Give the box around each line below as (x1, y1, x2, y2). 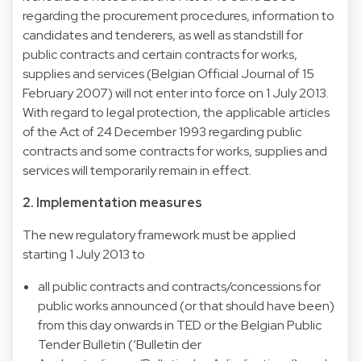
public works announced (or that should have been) (38, 297, 335, 314)
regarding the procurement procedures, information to (23, 6, 334, 24)
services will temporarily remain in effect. (23, 161, 251, 179)
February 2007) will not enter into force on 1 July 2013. (23, 84, 329, 102)
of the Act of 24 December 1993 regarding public (23, 122, 301, 140)
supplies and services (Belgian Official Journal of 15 (23, 64, 314, 82)
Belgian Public (241, 316, 322, 334)
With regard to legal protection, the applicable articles (23, 103, 330, 121)
